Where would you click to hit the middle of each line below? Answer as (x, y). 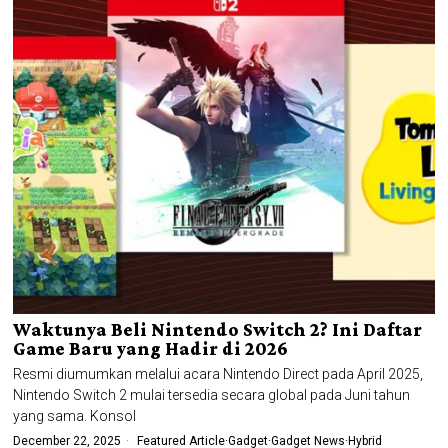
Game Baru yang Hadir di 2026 (151, 348)
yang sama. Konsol (75, 415)
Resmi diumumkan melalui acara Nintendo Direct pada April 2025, (218, 373)
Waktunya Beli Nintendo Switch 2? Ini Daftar (218, 329)
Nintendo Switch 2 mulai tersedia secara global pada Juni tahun (212, 394)
